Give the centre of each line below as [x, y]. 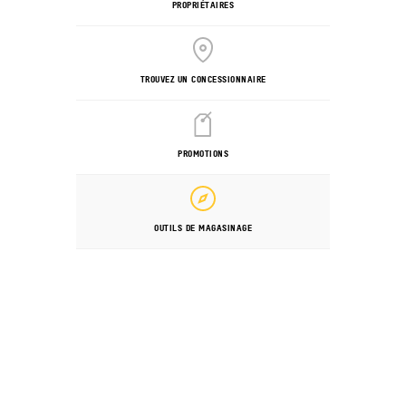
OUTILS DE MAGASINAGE [203, 227]
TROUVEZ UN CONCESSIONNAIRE [203, 78]
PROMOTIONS [203, 153]
